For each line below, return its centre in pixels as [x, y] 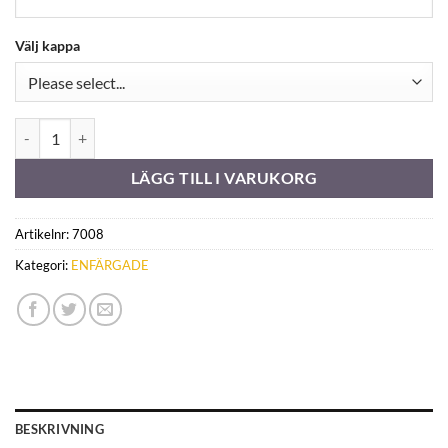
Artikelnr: [43, 234]
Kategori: [43, 265]
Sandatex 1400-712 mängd [97, 129]
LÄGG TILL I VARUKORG [224, 177]
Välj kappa [47, 45]
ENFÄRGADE [110, 265]
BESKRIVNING [59, 429]
